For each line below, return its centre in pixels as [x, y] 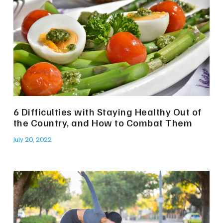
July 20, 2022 [32, 139]
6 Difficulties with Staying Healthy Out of [107, 111]
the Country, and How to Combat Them [103, 122]
